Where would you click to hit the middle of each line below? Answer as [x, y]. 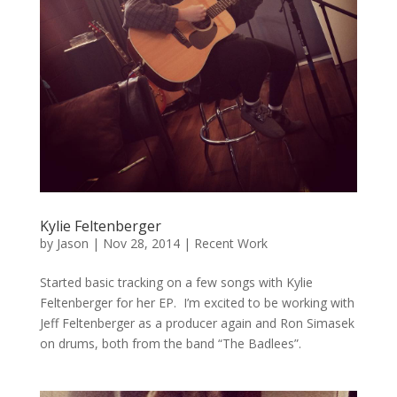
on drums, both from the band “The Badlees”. [174, 344]
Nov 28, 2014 [141, 244]
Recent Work [230, 244]
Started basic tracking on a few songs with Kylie [176, 283]
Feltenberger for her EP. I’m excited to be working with [197, 303]
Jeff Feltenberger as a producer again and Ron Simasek [197, 323]
